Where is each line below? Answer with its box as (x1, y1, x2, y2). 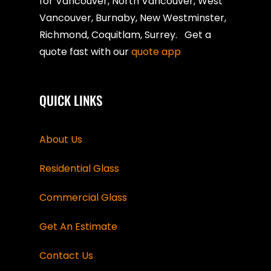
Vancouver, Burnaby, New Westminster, (39, 10, 226, 25)
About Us (39, 132, 82, 146)
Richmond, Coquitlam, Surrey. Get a (39, 27, 211, 42)
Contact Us (39, 248, 93, 263)
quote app (131, 44, 183, 59)
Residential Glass (39, 161, 119, 175)
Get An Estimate (39, 219, 117, 233)
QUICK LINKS (39, 90, 102, 109)
